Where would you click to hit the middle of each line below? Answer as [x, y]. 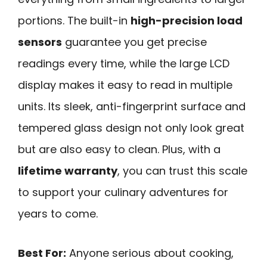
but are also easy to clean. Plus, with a [119, 149]
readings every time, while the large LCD [124, 63]
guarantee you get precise [134, 42]
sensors [40, 42]
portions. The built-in [74, 20]
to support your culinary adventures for [123, 192]
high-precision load [187, 20]
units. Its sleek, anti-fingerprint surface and [132, 106]
